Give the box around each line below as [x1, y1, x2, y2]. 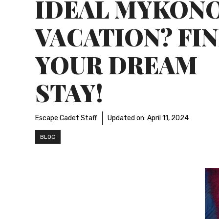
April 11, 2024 [147, 114, 189, 123]
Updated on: [108, 114, 147, 123]
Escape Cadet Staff [35, 114, 97, 123]
